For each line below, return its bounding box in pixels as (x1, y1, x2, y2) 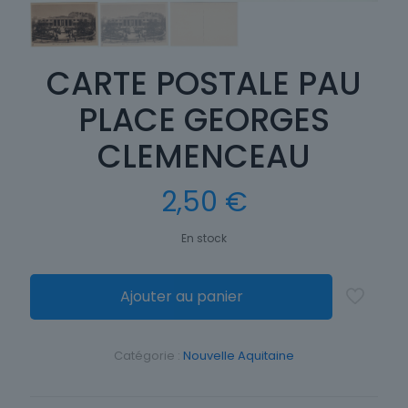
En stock (181, 230, 227, 246)
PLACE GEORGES (78, 97, 330, 142)
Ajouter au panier (119, 286, 243, 307)
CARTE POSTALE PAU (46, 61, 362, 106)
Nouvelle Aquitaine (183, 347, 294, 364)
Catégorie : (114, 347, 183, 364)
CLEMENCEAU (97, 134, 311, 178)
